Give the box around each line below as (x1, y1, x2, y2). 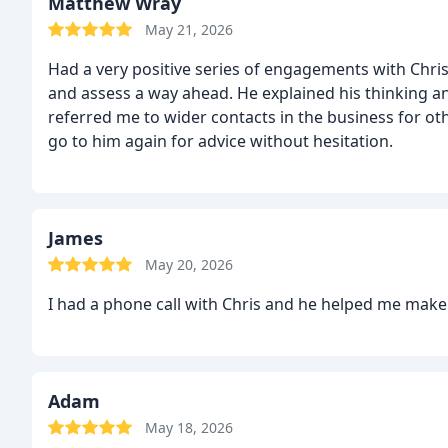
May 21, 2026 (145, 20, 233, 39)
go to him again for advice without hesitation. (48, 130, 393, 152)
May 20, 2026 (145, 255, 233, 274)
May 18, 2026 (145, 418, 233, 437)
